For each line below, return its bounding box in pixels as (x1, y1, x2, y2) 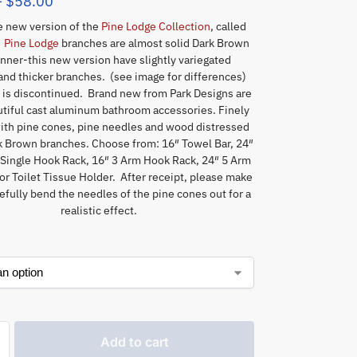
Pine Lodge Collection (100, 18, 210, 33)
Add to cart (100, 333, 169, 350)
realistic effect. (60, 202, 137, 218)
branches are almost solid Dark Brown (58, 35, 249, 50)
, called (210, 18, 246, 33)
